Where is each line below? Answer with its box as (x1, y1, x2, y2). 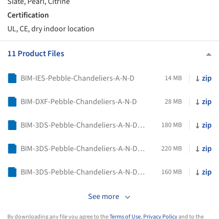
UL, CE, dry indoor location (7, 23, 94, 35)
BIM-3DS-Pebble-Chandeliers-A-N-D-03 (137, 166, 145, 177)
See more (88, 191, 119, 202)
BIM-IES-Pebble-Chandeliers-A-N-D (21, 72, 134, 84)
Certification (7, 10, 49, 21)
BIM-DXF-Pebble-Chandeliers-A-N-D (21, 96, 137, 107)
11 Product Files (7, 47, 64, 60)
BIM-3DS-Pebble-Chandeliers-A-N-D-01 (137, 119, 145, 131)
